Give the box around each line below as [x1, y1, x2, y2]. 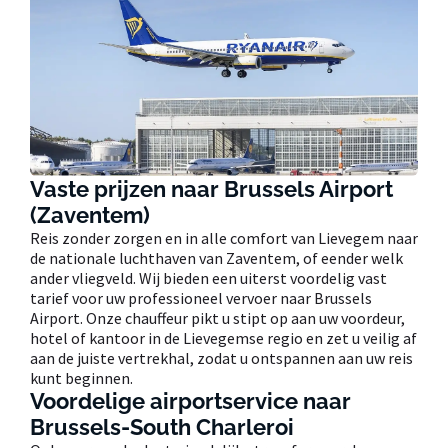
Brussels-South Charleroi [30, 413, 294, 440]
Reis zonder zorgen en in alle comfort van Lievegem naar [30, 227, 418, 248]
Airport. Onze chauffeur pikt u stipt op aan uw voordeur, [30, 307, 405, 328]
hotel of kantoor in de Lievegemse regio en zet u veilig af [30, 327, 417, 348]
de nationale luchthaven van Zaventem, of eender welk [30, 247, 403, 268]
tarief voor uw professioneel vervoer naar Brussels [30, 287, 372, 308]
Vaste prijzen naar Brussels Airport [30, 175, 393, 202]
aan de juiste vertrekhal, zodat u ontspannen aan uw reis [30, 347, 413, 368]
